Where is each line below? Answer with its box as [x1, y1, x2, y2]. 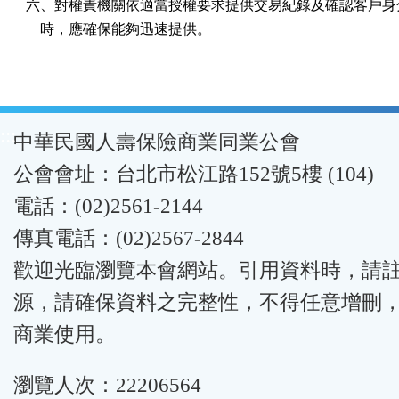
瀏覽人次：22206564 [13, 373, 201, 396]
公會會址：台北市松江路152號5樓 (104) [13, 163, 374, 185]
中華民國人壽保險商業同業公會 [13, 131, 300, 153]
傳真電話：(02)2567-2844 [13, 227, 244, 249]
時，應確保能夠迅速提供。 [26, 21, 211, 37]
